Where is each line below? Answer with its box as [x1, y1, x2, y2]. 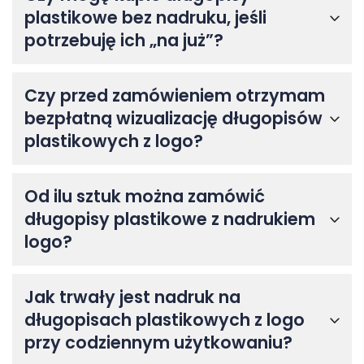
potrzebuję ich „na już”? [24, 28, 223, 53]
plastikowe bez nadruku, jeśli [24, 6, 266, 30]
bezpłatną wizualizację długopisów [24, 106, 323, 131]
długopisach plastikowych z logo [24, 308, 305, 332]
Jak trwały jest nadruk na [24, 285, 240, 310]
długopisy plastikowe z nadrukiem [24, 207, 315, 232]
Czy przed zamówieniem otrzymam [24, 84, 325, 108]
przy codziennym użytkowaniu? [24, 331, 292, 355]
